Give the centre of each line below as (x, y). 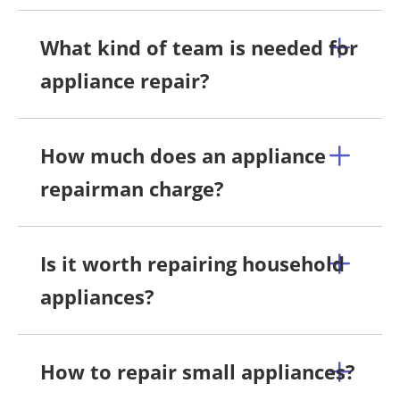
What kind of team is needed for (199, 47)
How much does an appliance (183, 155)
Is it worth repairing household (192, 263)
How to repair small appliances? (198, 371)
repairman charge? (132, 188)
